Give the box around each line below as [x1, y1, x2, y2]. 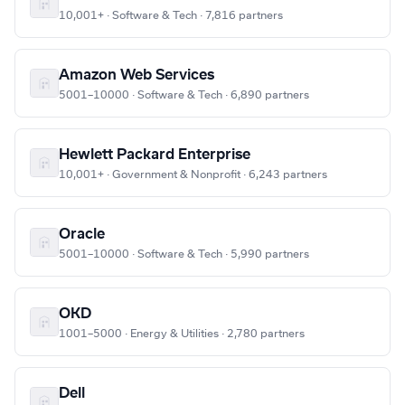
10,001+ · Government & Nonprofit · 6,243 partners [59, 169, 327, 181]
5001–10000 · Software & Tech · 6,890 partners [59, 89, 309, 101]
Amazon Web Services [59, 68, 214, 83]
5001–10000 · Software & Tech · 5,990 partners [59, 249, 309, 260]
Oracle [59, 227, 105, 242]
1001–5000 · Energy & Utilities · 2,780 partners [59, 328, 305, 340]
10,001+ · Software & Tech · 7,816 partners [59, 10, 283, 22]
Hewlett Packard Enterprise [59, 147, 250, 163]
